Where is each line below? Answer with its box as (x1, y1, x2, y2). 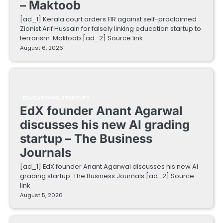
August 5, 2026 (20, 191, 63, 200)
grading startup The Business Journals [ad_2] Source (20, 171, 194, 181)
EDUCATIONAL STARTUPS (23, 94, 90, 102)
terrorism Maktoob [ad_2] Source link (20, 33, 142, 43)
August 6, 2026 (20, 44, 63, 52)
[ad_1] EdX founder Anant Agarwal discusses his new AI (20, 162, 198, 172)
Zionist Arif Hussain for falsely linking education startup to (20, 24, 201, 34)
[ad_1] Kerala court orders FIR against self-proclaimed (20, 14, 197, 24)
